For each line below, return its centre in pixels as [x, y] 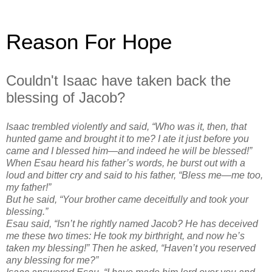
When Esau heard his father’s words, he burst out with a [126, 163]
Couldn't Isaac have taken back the [118, 80]
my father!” [29, 187]
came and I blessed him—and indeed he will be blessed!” [129, 151]
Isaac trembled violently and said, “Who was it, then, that [126, 126]
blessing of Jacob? [66, 97]
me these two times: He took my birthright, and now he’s [125, 236]
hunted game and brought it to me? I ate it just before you [127, 138]
